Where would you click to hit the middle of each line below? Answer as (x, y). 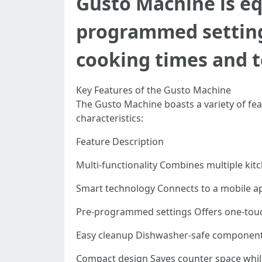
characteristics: (110, 118)
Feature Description (120, 142)
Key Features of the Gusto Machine (154, 90)
